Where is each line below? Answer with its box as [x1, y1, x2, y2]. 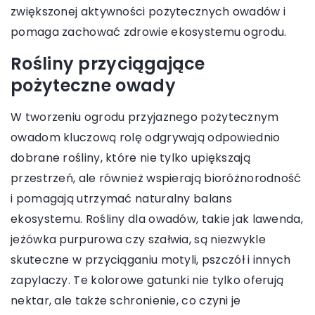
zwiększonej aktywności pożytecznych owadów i [11, 4, 286, 20]
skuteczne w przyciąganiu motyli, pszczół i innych [11, 252, 291, 269]
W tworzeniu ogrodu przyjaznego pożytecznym [11, 109, 279, 126]
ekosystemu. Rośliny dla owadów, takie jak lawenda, [11, 211, 303, 228]
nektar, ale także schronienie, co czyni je [11, 292, 241, 309]
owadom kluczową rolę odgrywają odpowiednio [11, 129, 281, 146]
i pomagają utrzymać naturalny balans [11, 191, 232, 207]
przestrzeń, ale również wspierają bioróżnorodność [11, 170, 302, 187]
